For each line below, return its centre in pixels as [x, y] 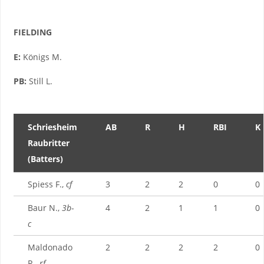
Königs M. [41, 57]
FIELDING [32, 32]
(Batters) [45, 159]
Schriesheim [52, 127]
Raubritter [48, 143]
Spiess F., [47, 184]
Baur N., [44, 207]
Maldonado [50, 247]
